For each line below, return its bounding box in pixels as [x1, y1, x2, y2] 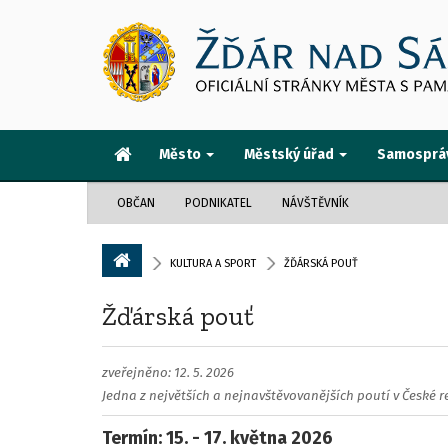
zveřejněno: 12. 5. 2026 [102, 365, 234, 381]
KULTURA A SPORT [170, 257, 256, 270]
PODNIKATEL [185, 196, 252, 210]
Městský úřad [244, 146, 337, 163]
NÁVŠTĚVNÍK [282, 196, 349, 210]
